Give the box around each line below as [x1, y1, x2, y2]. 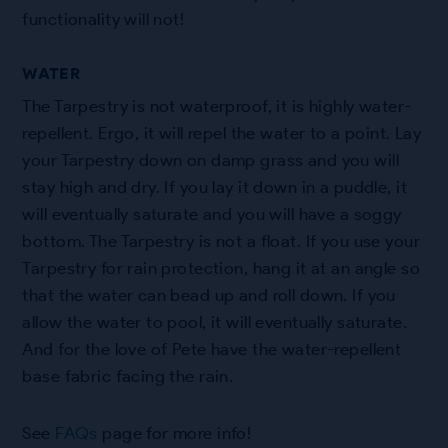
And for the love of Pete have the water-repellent [22, 339, 402, 360]
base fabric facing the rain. [22, 366, 234, 387]
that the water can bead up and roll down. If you [22, 285, 396, 306]
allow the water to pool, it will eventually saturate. [22, 312, 407, 333]
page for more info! [97, 422, 252, 443]
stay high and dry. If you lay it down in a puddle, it [22, 177, 407, 198]
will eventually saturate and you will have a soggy [22, 204, 402, 225]
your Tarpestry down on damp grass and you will [22, 150, 399, 171]
